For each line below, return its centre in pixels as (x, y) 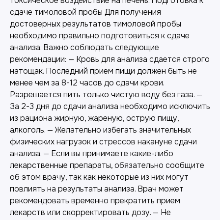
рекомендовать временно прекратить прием (95, 200)
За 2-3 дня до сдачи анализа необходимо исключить (110, 106)
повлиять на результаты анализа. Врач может (97, 189)
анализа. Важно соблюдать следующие (84, 47)
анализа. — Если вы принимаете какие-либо (92, 153)
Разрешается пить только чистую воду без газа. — (106, 94)
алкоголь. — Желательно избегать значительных (100, 130)
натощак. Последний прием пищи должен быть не (103, 71)
